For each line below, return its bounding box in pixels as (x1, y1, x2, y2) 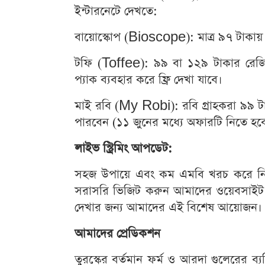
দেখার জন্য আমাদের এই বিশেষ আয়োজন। (75, 199, 262, 216)
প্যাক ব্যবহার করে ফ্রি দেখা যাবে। (75, 72, 222, 88)
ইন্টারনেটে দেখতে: (75, 3, 157, 20)
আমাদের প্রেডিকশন (75, 225, 160, 242)
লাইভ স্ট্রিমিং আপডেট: (75, 140, 172, 157)
